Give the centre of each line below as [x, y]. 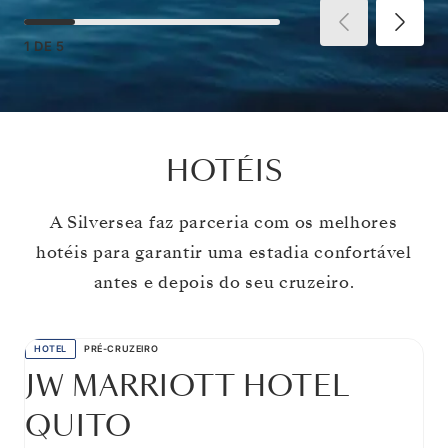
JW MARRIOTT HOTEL [187, 386]
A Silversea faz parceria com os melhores [224, 222]
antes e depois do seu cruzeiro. [224, 282]
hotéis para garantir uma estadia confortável [224, 252]
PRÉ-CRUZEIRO [121, 348]
